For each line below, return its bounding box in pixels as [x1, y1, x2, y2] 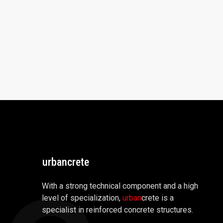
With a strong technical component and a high [42, 181, 198, 191]
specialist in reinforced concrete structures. [42, 205, 193, 215]
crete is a [141, 193, 174, 203]
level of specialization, [42, 193, 122, 203]
